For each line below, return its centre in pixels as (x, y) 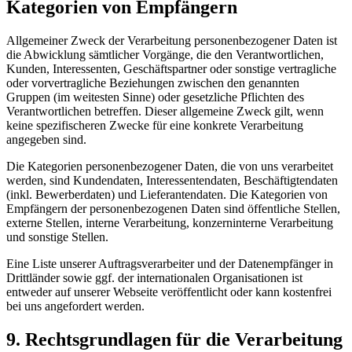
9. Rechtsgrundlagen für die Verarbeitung (174, 340)
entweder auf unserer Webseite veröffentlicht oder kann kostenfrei (169, 292)
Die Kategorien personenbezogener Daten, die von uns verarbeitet (170, 167)
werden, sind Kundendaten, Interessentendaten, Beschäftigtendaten (172, 181)
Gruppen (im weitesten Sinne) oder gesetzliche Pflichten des (155, 97)
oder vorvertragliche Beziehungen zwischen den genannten (153, 83)
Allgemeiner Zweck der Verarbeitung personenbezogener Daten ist (172, 41)
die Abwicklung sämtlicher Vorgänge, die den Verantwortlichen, (165, 55)
